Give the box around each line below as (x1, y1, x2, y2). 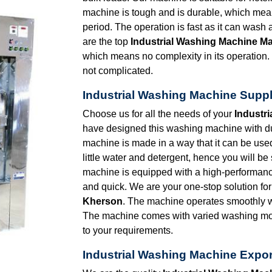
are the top (83, 36, 131, 47)
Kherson (83, 195, 123, 206)
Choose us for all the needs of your (83, 108, 234, 119)
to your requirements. (83, 225, 173, 236)
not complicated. (83, 65, 153, 76)
